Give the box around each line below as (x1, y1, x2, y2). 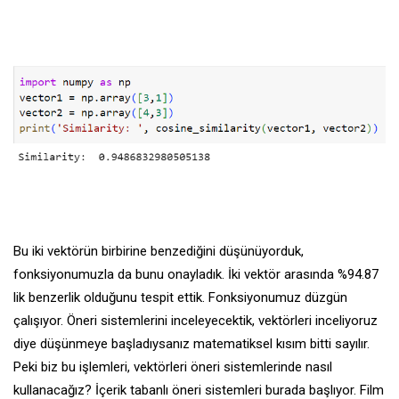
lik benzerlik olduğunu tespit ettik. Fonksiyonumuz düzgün (13, 289, 347, 306)
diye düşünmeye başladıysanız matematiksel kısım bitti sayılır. (13, 336, 370, 353)
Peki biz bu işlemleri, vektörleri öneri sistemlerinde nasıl (13, 359, 332, 376)
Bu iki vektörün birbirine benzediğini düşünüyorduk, (13, 243, 304, 260)
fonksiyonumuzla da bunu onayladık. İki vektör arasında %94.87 (13, 266, 379, 283)
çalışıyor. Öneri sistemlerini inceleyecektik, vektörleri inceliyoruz (13, 313, 378, 330)
